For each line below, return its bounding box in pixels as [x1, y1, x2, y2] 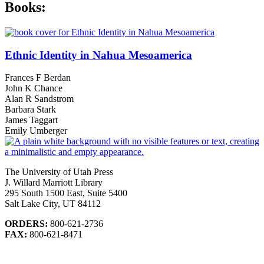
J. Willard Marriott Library [5, 177, 103, 188]
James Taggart [5, 115, 58, 126]
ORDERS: [5, 219, 48, 229]
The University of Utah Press [5, 167, 113, 177]
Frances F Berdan [5, 72, 71, 83]
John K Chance [5, 83, 62, 94]
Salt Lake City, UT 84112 [5, 199, 101, 209]
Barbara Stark [5, 104, 56, 115]
